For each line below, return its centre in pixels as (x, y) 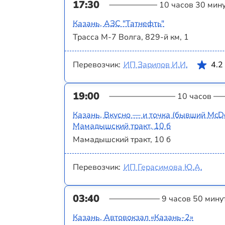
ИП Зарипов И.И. (155, 65)
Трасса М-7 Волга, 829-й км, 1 (131, 37)
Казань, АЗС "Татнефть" (119, 23)
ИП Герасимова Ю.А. (163, 167)
